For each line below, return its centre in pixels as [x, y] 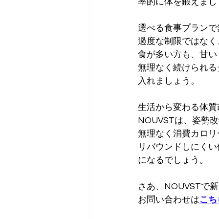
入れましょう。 [169, 81]
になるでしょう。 [173, 160]
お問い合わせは [169, 199]
